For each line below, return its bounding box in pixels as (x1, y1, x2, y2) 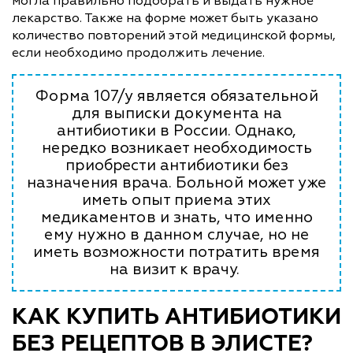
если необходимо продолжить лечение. (12, 44, 265, 61)
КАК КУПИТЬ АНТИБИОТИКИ (12, 306, 341, 329)
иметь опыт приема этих (82, 190, 271, 210)
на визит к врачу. (110, 259, 243, 279)
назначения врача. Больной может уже (27, 173, 326, 192)
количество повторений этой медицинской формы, (12, 27, 336, 43)
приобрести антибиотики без (65, 155, 288, 175)
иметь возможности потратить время (33, 242, 320, 262)
